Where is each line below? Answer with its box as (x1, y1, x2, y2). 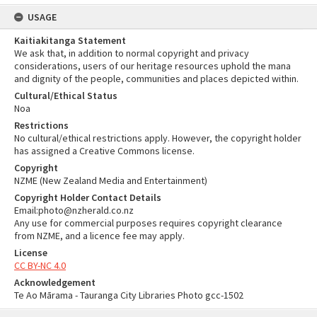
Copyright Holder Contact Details (14, 191, 161, 204)
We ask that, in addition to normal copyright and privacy (14, 47, 249, 59)
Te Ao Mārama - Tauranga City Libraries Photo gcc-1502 (14, 289, 243, 301)
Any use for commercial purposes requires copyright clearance (14, 217, 282, 229)
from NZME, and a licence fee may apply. (14, 229, 185, 242)
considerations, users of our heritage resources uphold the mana (14, 59, 291, 72)
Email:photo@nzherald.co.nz (14, 204, 134, 217)
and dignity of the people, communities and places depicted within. (14, 72, 299, 85)
